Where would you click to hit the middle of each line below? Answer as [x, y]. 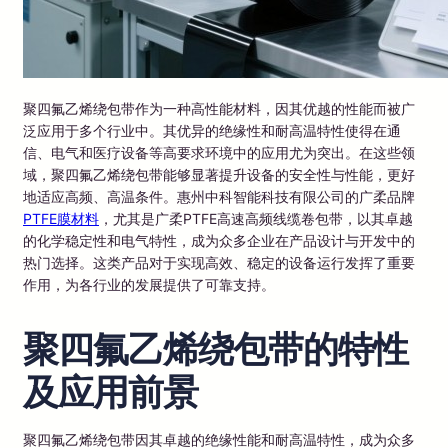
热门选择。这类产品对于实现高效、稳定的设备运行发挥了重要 [219, 262]
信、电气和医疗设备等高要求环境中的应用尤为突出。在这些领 [219, 152]
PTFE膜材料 [61, 218]
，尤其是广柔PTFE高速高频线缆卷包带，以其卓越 [256, 218]
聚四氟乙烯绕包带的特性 [215, 348]
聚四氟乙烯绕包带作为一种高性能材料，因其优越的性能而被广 [219, 108]
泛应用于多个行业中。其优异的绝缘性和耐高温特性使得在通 [212, 130]
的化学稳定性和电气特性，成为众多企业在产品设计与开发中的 [219, 240]
